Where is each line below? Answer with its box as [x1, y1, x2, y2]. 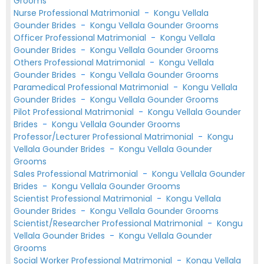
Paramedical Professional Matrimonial [14, 81, 171, 93]
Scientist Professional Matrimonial [14, 193, 154, 204]
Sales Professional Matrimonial [14, 168, 140, 180]
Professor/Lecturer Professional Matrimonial [14, 131, 196, 143]
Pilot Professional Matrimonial [14, 106, 136, 118]
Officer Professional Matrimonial [14, 32, 148, 44]
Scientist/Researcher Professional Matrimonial [14, 217, 205, 229]
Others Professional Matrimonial [14, 57, 147, 68]
